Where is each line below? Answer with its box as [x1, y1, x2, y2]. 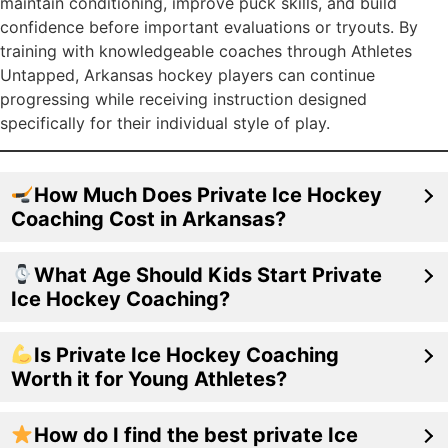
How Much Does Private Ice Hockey [33, 182, 382, 207]
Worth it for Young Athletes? [11, 366, 287, 391]
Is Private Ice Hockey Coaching [33, 342, 339, 367]
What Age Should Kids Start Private [33, 262, 382, 287]
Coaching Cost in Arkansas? [11, 206, 286, 231]
